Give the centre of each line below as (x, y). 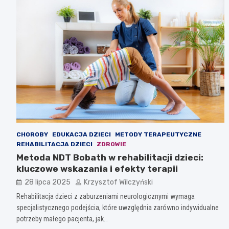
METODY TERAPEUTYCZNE (158, 134)
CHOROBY (32, 134)
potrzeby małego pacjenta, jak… (62, 219)
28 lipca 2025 (48, 182)
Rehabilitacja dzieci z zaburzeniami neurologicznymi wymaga (106, 196)
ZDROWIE (111, 144)
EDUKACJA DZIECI (82, 134)
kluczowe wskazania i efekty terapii (97, 168)
